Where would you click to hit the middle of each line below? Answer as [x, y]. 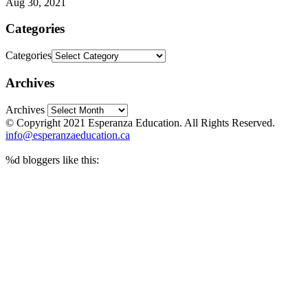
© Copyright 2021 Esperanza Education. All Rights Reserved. [140, 122]
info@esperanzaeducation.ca [68, 135]
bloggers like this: [59, 159]
